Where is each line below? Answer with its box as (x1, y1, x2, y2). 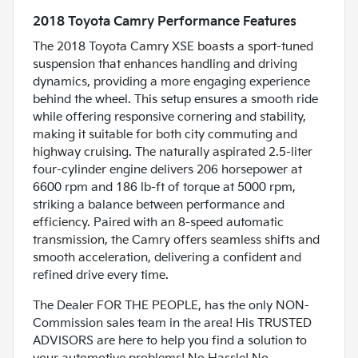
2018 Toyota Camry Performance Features (33, 14, 296, 30)
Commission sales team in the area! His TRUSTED (33, 316, 312, 332)
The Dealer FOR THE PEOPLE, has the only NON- (33, 298, 309, 314)
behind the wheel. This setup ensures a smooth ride (33, 92, 318, 108)
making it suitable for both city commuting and (33, 127, 297, 143)
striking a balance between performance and (33, 197, 284, 213)
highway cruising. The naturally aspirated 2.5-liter (33, 145, 312, 161)
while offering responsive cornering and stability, (33, 109, 306, 125)
